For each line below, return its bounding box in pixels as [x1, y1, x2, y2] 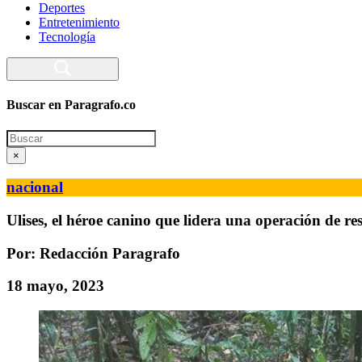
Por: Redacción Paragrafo [6, 244, 180, 262]
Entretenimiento [39, 15, 120, 29]
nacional [6, 179, 63, 196]
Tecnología [39, 30, 95, 44]
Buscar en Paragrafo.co [6, 98, 136, 112]
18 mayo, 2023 [6, 277, 104, 295]
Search [6, 128, 40, 143]
